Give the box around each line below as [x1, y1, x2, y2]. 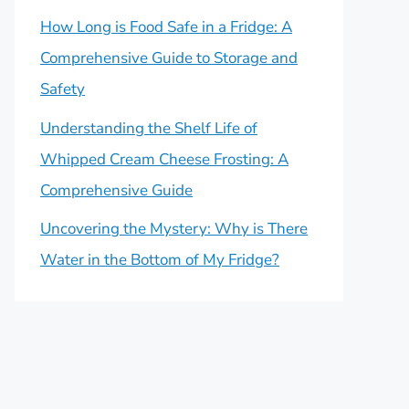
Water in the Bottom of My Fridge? [40, 249, 279, 270]
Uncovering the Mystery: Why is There [40, 218, 308, 239]
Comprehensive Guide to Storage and [40, 47, 298, 68]
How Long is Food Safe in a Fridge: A [40, 16, 292, 37]
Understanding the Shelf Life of [40, 117, 257, 139]
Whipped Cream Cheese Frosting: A [40, 148, 288, 170]
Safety [40, 79, 85, 100]
